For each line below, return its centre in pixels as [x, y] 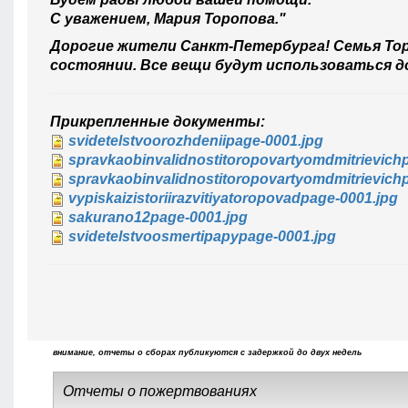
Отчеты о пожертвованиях [160, 392]
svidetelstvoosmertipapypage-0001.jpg [202, 237]
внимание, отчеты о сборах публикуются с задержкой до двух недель [207, 353]
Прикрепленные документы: [158, 122]
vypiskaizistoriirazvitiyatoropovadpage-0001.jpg [233, 199]
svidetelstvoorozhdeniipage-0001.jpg [196, 141]
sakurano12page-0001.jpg [158, 218]
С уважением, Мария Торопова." [168, 19]
